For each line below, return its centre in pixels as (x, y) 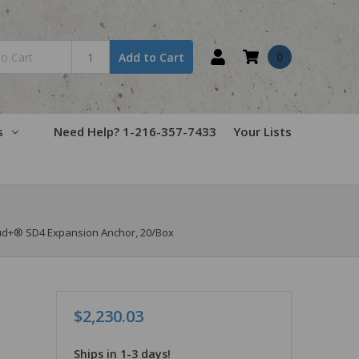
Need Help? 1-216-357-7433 (135, 131)
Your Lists (262, 131)
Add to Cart (152, 57)
